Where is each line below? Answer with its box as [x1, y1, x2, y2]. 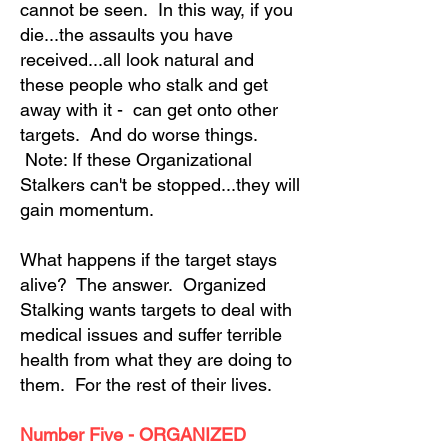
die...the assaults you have [20, 24, 233, 45]
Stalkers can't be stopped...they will [20, 174, 300, 195]
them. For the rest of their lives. [20, 374, 272, 395]
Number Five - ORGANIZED [20, 424, 246, 445]
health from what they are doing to [20, 349, 292, 370]
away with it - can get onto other [20, 99, 278, 120]
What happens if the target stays [20, 249, 277, 270]
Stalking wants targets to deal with [20, 299, 292, 320]
